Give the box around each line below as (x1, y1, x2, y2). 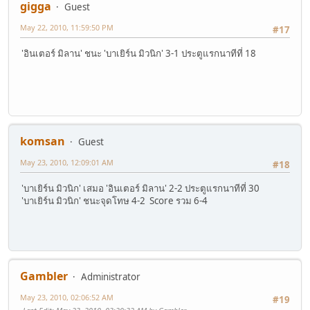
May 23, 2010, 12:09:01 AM (20, 156, 113, 167)
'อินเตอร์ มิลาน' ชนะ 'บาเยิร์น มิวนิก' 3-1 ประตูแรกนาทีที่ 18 (21, 46, 256, 60)
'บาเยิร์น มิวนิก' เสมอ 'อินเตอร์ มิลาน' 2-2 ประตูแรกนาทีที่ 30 (21, 181, 262, 194)
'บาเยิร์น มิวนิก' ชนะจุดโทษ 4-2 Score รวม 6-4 (21, 194, 208, 207)
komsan (20, 133, 65, 149)
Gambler (20, 268, 68, 284)
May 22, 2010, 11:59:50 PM (20, 21, 113, 33)
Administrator (81, 270, 140, 283)
